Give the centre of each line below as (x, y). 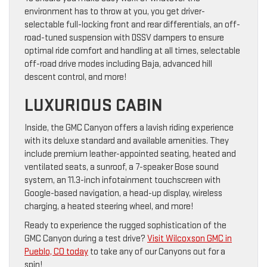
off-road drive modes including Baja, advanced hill (118, 64)
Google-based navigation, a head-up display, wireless (123, 193)
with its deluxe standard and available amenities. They (127, 141)
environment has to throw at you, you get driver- (115, 11)
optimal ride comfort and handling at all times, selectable (132, 51)
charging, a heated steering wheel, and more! (109, 206)
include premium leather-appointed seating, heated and (130, 154)
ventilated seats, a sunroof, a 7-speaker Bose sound (122, 167)
